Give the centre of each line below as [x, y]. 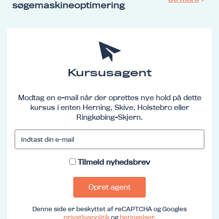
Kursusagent [109, 73]
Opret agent [109, 187]
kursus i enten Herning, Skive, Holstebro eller [109, 107]
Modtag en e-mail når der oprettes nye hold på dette [109, 97]
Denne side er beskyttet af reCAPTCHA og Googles [109, 208]
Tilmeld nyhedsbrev [114, 162]
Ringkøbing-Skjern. [109, 117]
